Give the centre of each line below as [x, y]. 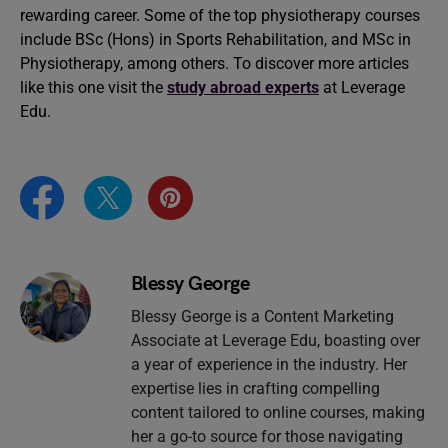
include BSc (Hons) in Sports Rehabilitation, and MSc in [215, 39]
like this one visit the [93, 87]
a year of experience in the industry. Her [268, 365]
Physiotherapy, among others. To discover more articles [214, 63]
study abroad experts [243, 87]
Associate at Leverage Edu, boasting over [275, 341]
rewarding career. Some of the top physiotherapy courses [220, 15]
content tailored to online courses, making [277, 413]
